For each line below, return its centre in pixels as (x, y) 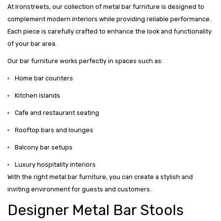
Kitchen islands (37, 96)
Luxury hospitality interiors (55, 165)
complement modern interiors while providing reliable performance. (109, 19)
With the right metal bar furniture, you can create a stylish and (100, 177)
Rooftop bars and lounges (54, 130)
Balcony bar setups (44, 147)
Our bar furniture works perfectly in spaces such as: (85, 61)
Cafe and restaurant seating (57, 113)
